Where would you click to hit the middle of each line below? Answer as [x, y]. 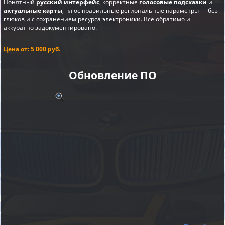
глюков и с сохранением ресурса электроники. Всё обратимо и [97, 19]
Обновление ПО [113, 75]
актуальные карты [33, 10]
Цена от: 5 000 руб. [32, 49]
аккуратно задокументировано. [50, 27]
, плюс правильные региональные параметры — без [140, 10]
